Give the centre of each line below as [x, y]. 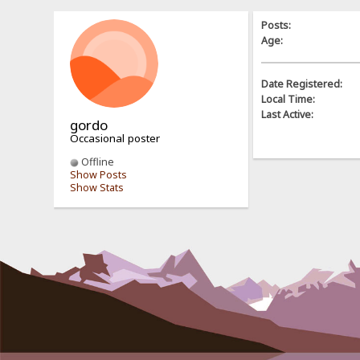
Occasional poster [115, 138]
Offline [97, 162]
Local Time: [288, 100]
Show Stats [97, 187]
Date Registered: [302, 84]
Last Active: [288, 115]
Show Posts [99, 174]
